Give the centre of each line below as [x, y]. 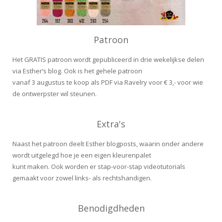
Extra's [111, 124]
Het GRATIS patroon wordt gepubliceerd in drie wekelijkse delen [108, 60]
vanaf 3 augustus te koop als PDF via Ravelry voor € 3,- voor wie [108, 83]
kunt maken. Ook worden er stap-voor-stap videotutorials [99, 167]
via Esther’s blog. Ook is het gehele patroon [77, 71]
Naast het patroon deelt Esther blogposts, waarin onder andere [108, 144]
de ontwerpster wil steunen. [55, 94]
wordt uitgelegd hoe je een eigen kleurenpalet [82, 155]
